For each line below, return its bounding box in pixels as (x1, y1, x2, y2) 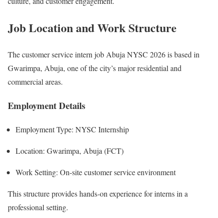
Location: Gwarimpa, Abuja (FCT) (16, 145, 124, 156)
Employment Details (8, 98, 85, 112)
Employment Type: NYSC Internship (16, 124, 129, 134)
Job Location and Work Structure (8, 19, 177, 36)
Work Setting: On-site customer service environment (16, 166, 176, 177)
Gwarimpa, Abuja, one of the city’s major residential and (8, 63, 182, 73)
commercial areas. (8, 76, 63, 87)
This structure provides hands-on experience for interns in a (8, 188, 188, 199)
